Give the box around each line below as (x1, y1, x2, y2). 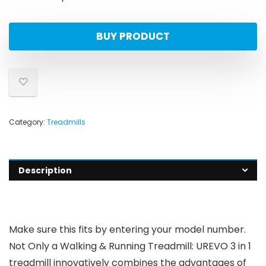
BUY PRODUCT (96, 29, 170, 44)
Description (18, 164, 72, 177)
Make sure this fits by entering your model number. (9, 223, 246, 237)
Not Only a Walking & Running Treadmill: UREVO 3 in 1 (9, 239, 251, 254)
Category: (9, 117, 47, 128)
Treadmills (47, 117, 85, 128)
